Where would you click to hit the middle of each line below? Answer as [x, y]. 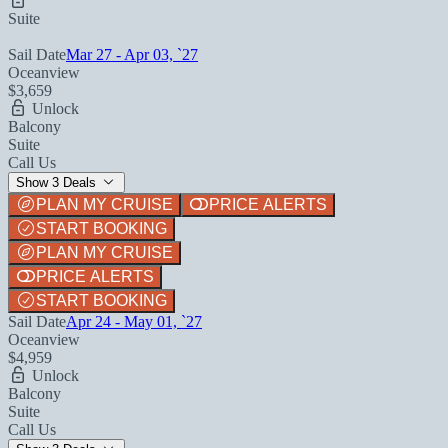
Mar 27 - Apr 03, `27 [132, 54]
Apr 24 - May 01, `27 [134, 321]
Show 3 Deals [58, 182]
